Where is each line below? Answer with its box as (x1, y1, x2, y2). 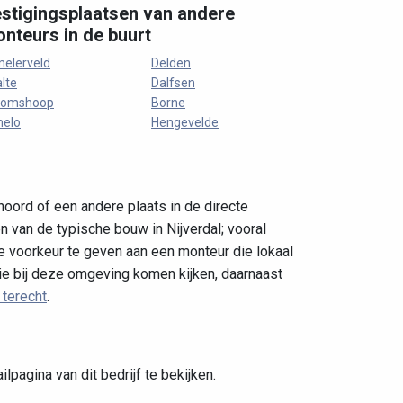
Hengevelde (151, 115, 219, 130)
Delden (151, 56, 191, 71)
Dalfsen (151, 76, 195, 91)
